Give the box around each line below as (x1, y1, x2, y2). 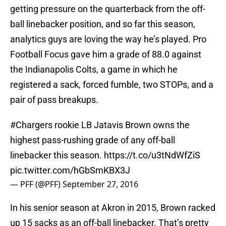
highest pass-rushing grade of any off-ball (10, 135, 175, 146)
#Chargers (10, 120, 52, 131)
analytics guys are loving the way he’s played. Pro (10, 34, 206, 45)
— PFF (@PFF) (10, 179, 63, 190)
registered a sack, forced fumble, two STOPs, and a (10, 79, 213, 90)
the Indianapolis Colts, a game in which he (10, 64, 178, 75)
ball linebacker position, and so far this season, (10, 19, 195, 30)
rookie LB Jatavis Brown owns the (52, 120, 190, 131)
